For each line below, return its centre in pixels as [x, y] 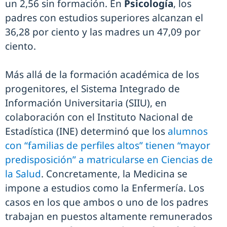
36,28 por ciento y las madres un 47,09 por [103, 32]
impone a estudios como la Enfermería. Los [105, 188]
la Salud [23, 174]
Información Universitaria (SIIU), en [86, 103]
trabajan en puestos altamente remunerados [109, 217]
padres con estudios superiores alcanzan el [104, 18]
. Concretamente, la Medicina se [114, 174]
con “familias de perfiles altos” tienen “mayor [108, 146]
